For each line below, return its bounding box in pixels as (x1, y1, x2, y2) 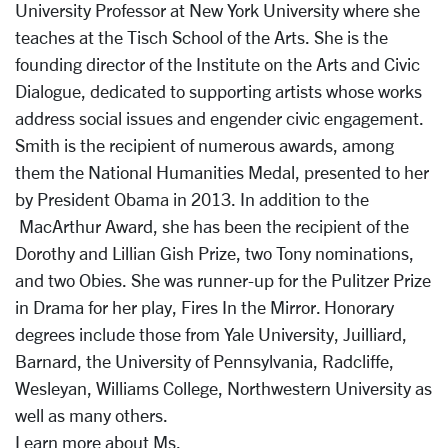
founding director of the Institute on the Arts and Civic (15, 54, 420, 75)
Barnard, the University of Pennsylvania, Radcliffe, (15, 351, 394, 372)
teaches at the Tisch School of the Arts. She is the (15, 27, 388, 48)
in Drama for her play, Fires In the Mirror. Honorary (15, 297, 394, 318)
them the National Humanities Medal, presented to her (15, 162, 429, 183)
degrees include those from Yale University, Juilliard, (15, 324, 407, 345)
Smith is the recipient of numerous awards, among (15, 135, 394, 156)
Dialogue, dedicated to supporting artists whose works (15, 81, 422, 102)
